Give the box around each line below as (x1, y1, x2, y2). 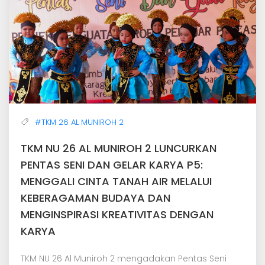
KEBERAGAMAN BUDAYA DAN (21, 190, 170, 205)
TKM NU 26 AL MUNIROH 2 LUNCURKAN (21, 140, 216, 156)
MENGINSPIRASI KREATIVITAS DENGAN (21, 206, 214, 222)
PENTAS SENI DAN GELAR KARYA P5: (21, 157, 203, 172)
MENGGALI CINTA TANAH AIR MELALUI (21, 173, 212, 189)
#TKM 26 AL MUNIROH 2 (35, 116, 124, 128)
